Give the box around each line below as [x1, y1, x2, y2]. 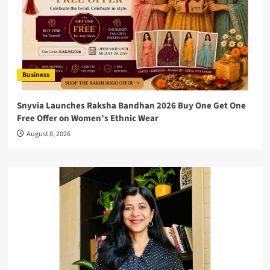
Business [22, 70, 49, 81]
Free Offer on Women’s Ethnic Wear [16, 112, 159, 125]
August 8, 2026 [26, 129, 71, 140]
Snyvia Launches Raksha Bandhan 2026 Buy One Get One [16, 99, 246, 113]
